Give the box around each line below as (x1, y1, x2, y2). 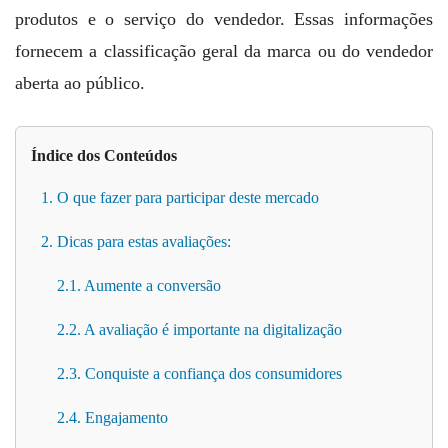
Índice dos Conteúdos (31, 146, 177, 165)
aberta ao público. (15, 72, 145, 93)
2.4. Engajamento (57, 408, 168, 426)
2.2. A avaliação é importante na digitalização (57, 320, 342, 338)
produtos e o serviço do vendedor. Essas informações (15, 8, 433, 29)
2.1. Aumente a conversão (57, 276, 221, 294)
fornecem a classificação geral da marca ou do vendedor (15, 40, 433, 61)
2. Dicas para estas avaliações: (41, 232, 231, 250)
